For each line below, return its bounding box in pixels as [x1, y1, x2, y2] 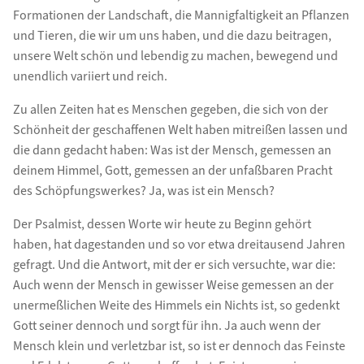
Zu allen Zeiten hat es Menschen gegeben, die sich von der [12, 101, 328, 119]
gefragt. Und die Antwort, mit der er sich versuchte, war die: [12, 256, 336, 275]
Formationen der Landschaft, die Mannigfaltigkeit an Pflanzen [12, 6, 349, 25]
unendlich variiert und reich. [12, 67, 167, 86]
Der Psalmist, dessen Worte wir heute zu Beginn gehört [12, 215, 311, 234]
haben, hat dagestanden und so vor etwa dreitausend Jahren [12, 236, 345, 254]
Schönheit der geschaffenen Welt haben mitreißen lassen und [12, 121, 348, 140]
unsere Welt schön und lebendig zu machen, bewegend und [12, 47, 338, 66]
